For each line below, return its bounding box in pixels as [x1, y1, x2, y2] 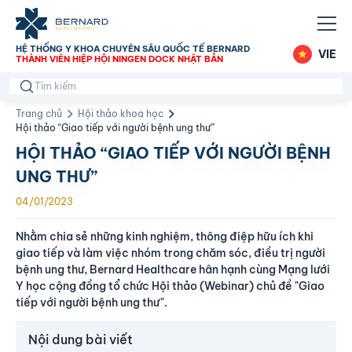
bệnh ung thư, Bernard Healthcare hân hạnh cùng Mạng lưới [16, 262, 330, 277]
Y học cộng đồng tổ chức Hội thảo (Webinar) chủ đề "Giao [16, 279, 324, 293]
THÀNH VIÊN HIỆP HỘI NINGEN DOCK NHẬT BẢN [16, 53, 223, 64]
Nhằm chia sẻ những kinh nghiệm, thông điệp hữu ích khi [16, 229, 313, 244]
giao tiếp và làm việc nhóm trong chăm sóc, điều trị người [16, 246, 325, 260]
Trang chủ [16, 108, 62, 119]
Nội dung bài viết [28, 332, 133, 347]
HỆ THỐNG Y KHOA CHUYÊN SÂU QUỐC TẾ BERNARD [16, 43, 250, 54]
